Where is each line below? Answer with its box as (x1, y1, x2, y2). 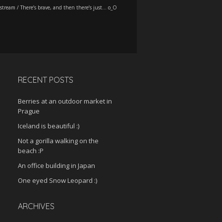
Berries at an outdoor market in (18, 97, 112, 106)
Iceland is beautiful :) (18, 121, 79, 130)
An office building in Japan (18, 161, 95, 170)
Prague (18, 107, 40, 115)
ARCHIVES (18, 201, 55, 211)
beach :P (18, 146, 44, 155)
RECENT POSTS (18, 75, 73, 85)
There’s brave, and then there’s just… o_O (20, 4, 117, 11)
